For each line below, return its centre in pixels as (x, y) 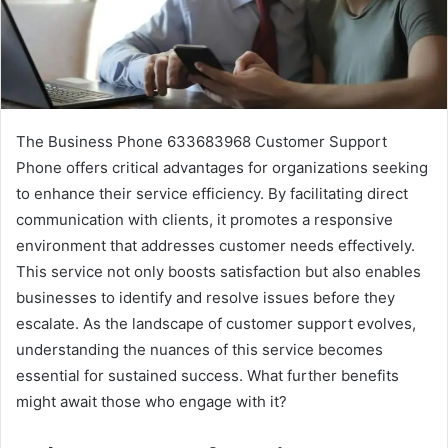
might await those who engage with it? (151, 402)
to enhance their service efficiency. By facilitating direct (212, 194)
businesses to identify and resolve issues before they (205, 298)
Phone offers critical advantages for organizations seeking (222, 168)
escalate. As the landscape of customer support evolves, (216, 324)
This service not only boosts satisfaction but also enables (218, 272)
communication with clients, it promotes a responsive (204, 220)
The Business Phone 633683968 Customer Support (201, 142)
